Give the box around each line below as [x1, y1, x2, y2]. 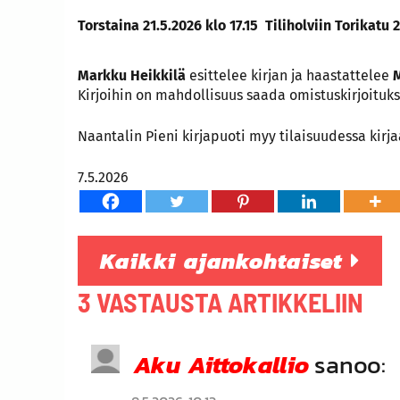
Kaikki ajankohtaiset [100, 243, 351, 278]
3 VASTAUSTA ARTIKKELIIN [78, 285, 363, 318]
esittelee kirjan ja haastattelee [186, 66, 393, 84]
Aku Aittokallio [134, 346, 309, 383]
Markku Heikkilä [78, 66, 186, 84]
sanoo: [314, 346, 386, 383]
